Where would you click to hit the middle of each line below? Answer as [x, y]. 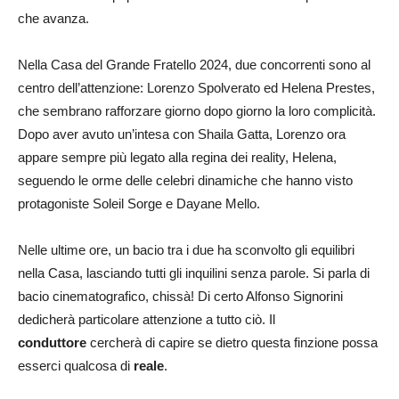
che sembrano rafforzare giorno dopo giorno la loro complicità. [197, 110]
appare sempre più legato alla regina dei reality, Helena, [177, 157]
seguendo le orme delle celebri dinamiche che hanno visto [185, 180]
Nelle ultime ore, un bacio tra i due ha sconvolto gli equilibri [186, 249]
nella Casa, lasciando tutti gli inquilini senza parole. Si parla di [194, 273]
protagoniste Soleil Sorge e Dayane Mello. [139, 203]
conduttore [52, 342]
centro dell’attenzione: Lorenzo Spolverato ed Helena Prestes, [196, 87]
